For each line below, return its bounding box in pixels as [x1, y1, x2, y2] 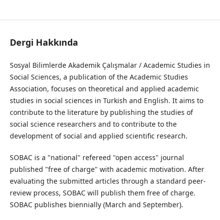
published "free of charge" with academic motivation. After [9, 165, 204, 174]
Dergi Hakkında [9, 36, 78, 48]
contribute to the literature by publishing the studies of [9, 108, 193, 117]
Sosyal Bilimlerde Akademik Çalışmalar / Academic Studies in [9, 60, 210, 70]
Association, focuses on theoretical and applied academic [9, 84, 199, 93]
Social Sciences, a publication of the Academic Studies [9, 72, 188, 82]
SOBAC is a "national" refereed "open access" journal [9, 153, 184, 163]
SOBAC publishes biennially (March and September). [9, 200, 183, 210]
